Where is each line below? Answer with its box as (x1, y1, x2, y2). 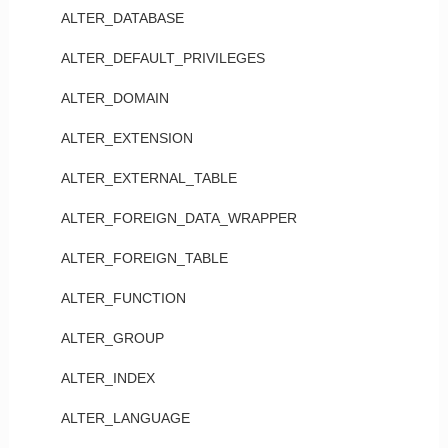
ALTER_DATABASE (60, 10, 184, 26)
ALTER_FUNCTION (60, 290, 186, 306)
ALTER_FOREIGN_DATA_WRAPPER (60, 210, 297, 226)
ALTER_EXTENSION (60, 130, 193, 146)
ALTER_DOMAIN (60, 90, 169, 106)
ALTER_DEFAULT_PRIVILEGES (60, 50, 265, 66)
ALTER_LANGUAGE (60, 410, 190, 426)
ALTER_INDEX (60, 370, 155, 386)
